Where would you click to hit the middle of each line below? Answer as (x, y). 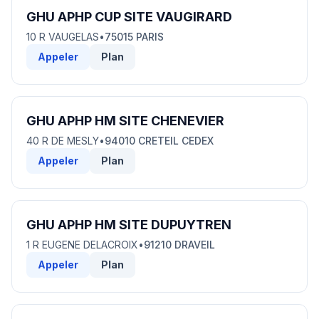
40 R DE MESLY (63, 141)
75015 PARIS (134, 37)
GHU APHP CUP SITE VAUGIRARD (129, 17)
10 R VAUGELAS (63, 37)
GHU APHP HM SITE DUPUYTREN (129, 225)
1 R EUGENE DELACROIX (82, 245)
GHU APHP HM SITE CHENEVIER (125, 121)
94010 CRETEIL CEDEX (159, 141)
